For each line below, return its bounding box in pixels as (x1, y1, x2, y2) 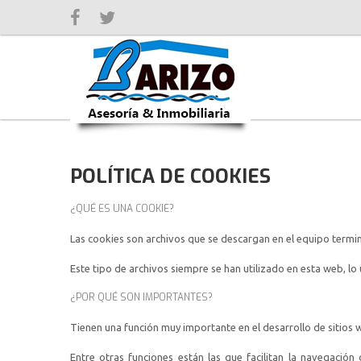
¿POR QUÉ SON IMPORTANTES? (70, 291, 213, 304)
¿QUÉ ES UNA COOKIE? (70, 202, 174, 215)
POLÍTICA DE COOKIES (70, 164, 271, 189)
